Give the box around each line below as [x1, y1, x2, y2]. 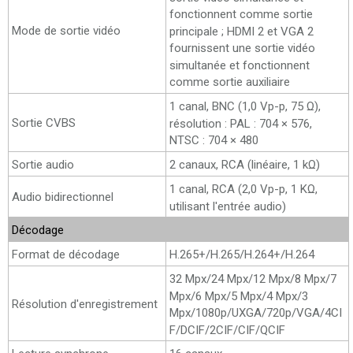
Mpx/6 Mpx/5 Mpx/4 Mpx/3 [169, 288, 308, 303]
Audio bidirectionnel [12, 189, 113, 204]
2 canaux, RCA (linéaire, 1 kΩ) [169, 157, 320, 172]
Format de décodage [12, 247, 120, 262]
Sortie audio [12, 157, 74, 172]
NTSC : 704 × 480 [169, 132, 258, 147]
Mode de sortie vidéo [12, 23, 121, 38]
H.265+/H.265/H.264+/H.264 [169, 247, 314, 262]
